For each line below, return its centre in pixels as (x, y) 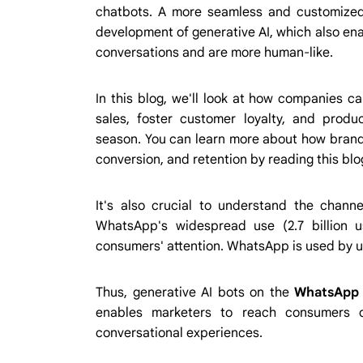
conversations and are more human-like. (214, 52)
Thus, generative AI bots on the (195, 292)
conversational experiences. (179, 333)
